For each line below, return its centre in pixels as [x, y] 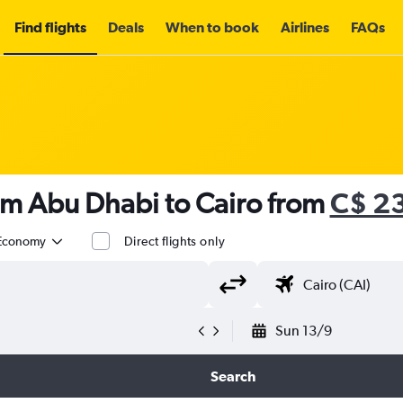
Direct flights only [175, 241]
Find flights [50, 27]
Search [233, 376]
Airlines [305, 27]
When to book [212, 27]
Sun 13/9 [304, 331]
